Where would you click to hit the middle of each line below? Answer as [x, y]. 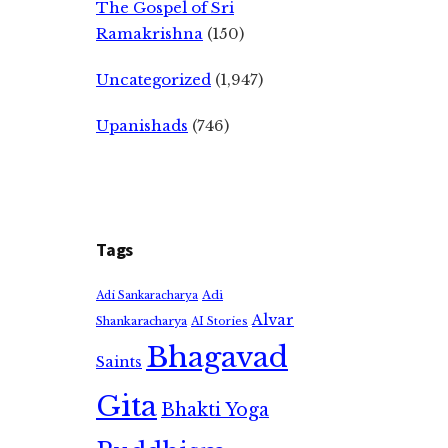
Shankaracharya [141, 321]
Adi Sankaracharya [147, 295]
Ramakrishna [149, 33]
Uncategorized [153, 79]
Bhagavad [217, 357]
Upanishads [142, 125]
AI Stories [219, 321]
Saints [119, 362]
